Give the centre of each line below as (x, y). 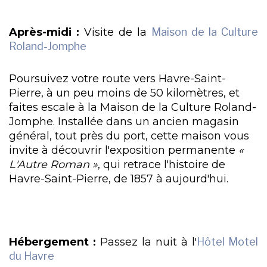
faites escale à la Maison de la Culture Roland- (133, 107)
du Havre (32, 256)
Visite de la (115, 32)
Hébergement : (52, 241)
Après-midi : (44, 32)
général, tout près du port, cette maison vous (129, 135)
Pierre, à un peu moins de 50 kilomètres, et (124, 92)
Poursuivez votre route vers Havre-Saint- (117, 78)
